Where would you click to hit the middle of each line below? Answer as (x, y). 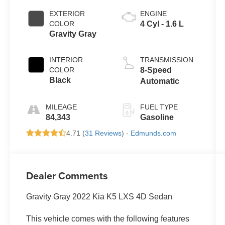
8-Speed (156, 70)
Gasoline (157, 117)
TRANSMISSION (166, 60)
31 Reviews (103, 133)
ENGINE (153, 13)
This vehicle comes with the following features (108, 219)
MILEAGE (62, 107)
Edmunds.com (154, 133)
